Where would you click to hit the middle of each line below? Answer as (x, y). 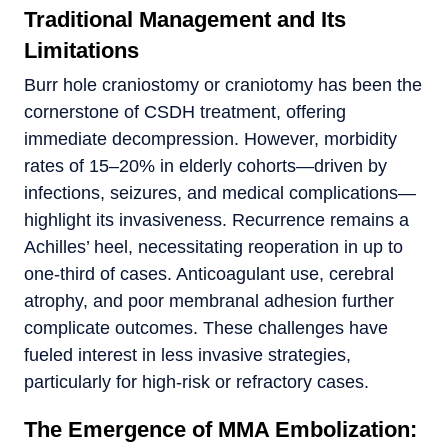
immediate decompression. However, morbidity (210, 138)
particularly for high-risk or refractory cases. (196, 381)
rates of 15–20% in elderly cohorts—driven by (205, 165)
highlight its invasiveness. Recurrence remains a (216, 219)
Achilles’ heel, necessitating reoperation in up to (213, 246)
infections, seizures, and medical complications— (220, 192)
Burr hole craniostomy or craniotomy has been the (223, 84)
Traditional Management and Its (185, 19)
